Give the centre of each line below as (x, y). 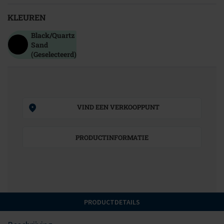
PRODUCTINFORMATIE (112, 137)
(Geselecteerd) (54, 54)
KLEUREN (27, 17)
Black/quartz (53, 35)
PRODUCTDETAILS (112, 202)
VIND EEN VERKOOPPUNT (118, 107)
